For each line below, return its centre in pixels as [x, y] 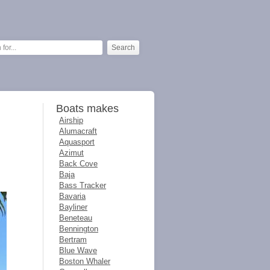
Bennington [79, 229]
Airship [71, 120]
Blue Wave [78, 250]
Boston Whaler [85, 261]
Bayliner [73, 207]
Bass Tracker [83, 185]
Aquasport [77, 142]
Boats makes [87, 108]
